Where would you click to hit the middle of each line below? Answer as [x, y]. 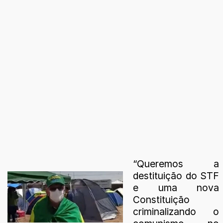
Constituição [161, 200]
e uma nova [176, 188]
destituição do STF [176, 176]
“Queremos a [176, 164]
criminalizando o [176, 212]
